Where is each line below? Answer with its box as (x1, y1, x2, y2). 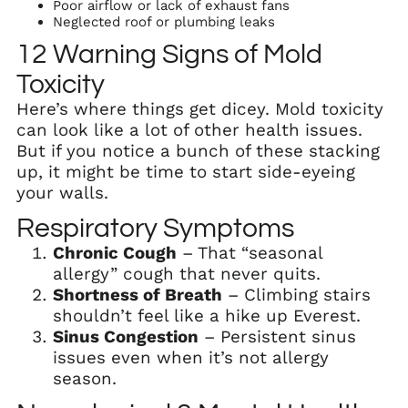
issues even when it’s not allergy (53, 347, 329, 368)
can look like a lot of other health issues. (16, 119, 362, 140)
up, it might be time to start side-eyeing (16, 161, 355, 182)
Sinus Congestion (53, 326, 199, 347)
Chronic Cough (53, 242, 177, 263)
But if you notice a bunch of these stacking (16, 140, 380, 161)
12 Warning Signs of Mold (16, 39, 322, 68)
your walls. (16, 182, 108, 203)
